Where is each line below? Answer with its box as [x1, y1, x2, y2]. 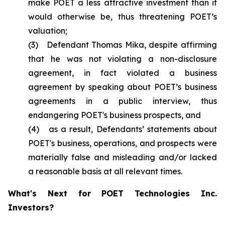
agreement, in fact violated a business [28, 68, 217, 78]
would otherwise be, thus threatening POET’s [28, 12, 217, 22]
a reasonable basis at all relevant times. [28, 166, 182, 176]
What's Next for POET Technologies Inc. [8, 188, 217, 198]
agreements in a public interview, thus [28, 96, 217, 106]
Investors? [8, 202, 54, 212]
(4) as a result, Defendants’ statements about [28, 124, 217, 134]
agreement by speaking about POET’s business [28, 82, 217, 92]
